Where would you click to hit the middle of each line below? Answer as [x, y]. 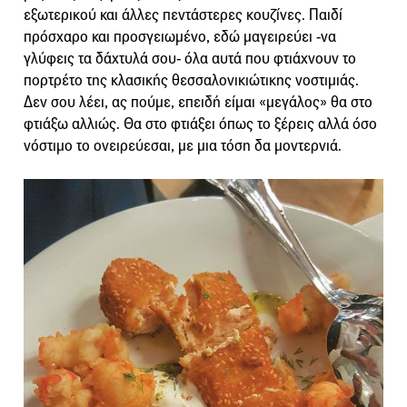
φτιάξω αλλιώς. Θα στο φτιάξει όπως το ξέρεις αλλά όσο [200, 124]
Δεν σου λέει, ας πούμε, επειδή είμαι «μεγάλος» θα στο [198, 103]
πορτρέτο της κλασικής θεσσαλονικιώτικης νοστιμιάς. [191, 81]
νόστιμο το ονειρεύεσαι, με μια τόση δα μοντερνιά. [183, 146]
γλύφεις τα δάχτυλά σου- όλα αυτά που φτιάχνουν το [190, 59]
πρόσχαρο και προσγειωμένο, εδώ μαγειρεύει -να [180, 37]
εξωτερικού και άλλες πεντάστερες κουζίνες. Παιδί [183, 15]
